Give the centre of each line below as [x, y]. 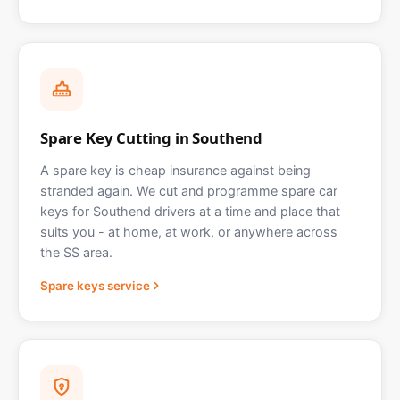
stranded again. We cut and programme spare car [189, 191]
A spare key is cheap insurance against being [175, 171]
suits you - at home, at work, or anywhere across [189, 232]
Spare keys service [95, 286]
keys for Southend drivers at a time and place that [190, 212]
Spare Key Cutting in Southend [152, 138]
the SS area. [76, 253]
